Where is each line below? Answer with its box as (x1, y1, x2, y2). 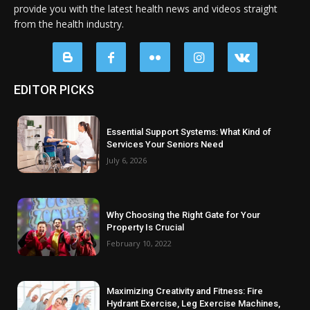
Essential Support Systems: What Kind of (107, 127, 272, 138)
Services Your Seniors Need (107, 139, 224, 150)
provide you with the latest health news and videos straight (14, 1, 277, 15)
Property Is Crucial (107, 221, 185, 232)
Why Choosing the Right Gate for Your (107, 209, 261, 220)
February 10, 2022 (107, 237, 172, 248)
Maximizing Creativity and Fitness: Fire (107, 286, 264, 297)
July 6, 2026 (107, 155, 147, 166)
